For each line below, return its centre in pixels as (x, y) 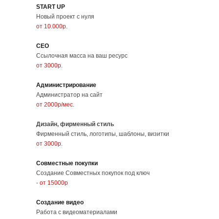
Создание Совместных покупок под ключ (93, 173)
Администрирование (66, 85)
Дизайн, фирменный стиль (75, 124)
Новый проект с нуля (65, 17)
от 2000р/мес (55, 105)
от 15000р (54, 183)
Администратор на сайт (69, 95)
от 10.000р (51, 27)
